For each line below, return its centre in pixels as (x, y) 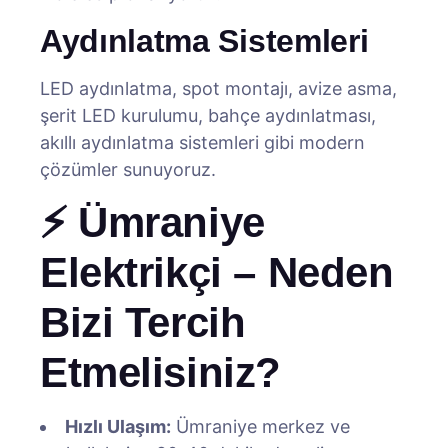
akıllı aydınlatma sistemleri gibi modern (202, 142)
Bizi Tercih (143, 322)
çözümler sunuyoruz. (128, 169)
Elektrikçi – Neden (217, 272)
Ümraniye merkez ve (260, 426)
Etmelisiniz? (160, 372)
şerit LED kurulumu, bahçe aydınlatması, (208, 115)
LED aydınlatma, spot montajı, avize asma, (218, 88)
